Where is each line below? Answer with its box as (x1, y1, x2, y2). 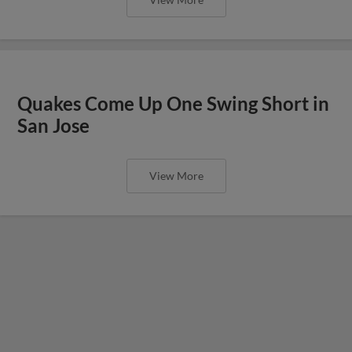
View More (148, 168, 203, 182)
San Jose (17, 114, 90, 137)
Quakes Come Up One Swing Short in (17, 92, 330, 115)
